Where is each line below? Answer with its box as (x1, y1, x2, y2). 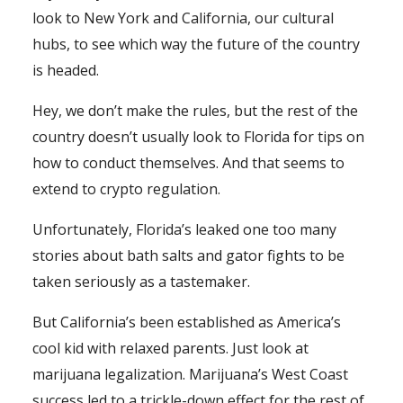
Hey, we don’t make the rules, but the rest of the (32, 100, 358, 121)
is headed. (32, 59, 99, 80)
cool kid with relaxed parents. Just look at (32, 337, 309, 358)
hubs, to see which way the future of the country (32, 33, 360, 54)
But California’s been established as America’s (32, 311, 341, 332)
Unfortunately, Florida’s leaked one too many (32, 219, 336, 239)
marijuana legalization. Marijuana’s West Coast (32, 363, 348, 384)
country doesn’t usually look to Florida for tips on (32, 126, 364, 147)
